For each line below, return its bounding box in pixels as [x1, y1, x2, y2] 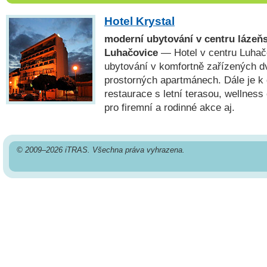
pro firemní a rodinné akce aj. [104, 102, 235, 113]
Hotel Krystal [104, 15, 175, 28]
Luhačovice [104, 47, 158, 58]
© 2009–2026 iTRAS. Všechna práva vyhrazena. [16, 145, 185, 155]
